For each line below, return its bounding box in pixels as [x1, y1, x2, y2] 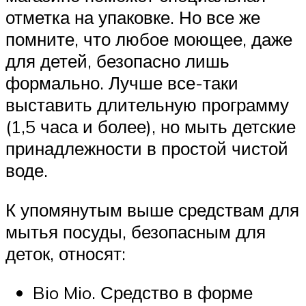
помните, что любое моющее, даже [5, 28, 292, 51]
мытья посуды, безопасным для [5, 220, 266, 242]
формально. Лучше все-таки [5, 72, 238, 94]
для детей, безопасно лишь [5, 50, 229, 72]
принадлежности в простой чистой [5, 137, 288, 160]
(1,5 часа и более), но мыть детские [5, 115, 296, 138]
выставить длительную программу [5, 94, 289, 116]
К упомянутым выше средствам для [5, 198, 299, 221]
